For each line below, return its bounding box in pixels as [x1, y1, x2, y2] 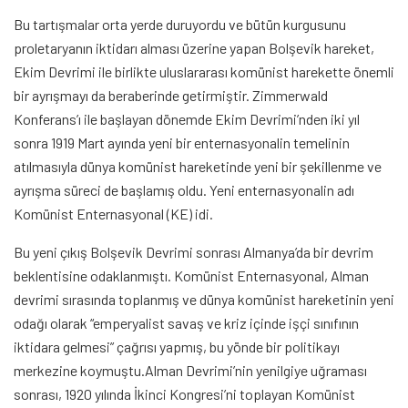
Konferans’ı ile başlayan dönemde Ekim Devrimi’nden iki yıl [14, 110, 360, 127]
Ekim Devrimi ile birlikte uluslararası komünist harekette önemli [14, 63, 394, 80]
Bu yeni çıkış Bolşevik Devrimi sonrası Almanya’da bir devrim [14, 243, 373, 260]
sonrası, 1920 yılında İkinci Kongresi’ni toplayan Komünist [14, 385, 355, 403]
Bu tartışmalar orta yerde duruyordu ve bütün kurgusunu [14, 15, 346, 33]
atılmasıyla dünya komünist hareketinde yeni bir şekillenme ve [14, 158, 382, 175]
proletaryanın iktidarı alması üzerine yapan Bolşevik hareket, [14, 39, 374, 56]
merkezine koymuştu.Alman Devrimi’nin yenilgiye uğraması [14, 362, 367, 379]
